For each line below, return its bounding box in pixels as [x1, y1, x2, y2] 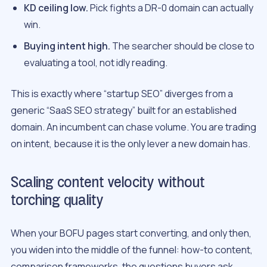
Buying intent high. [24, 39, 111, 53]
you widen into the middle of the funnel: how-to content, [11, 243, 253, 256]
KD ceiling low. [24, 1, 89, 15]
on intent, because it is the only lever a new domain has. [11, 137, 250, 151]
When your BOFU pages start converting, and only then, [11, 226, 252, 240]
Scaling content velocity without [11, 175, 205, 191]
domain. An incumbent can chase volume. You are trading [11, 120, 256, 134]
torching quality [11, 193, 104, 209]
